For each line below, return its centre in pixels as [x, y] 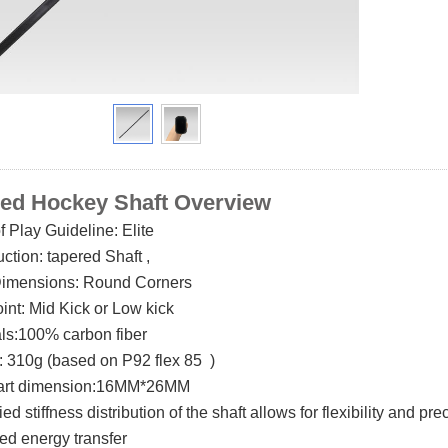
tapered [76, 256]
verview [237, 202]
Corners [163, 282]
